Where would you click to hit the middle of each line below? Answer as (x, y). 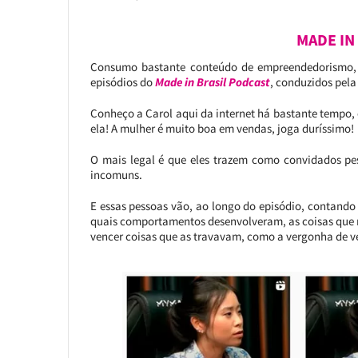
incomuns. (116, 175)
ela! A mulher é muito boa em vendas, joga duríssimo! (222, 129)
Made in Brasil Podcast (212, 82)
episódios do (122, 82)
